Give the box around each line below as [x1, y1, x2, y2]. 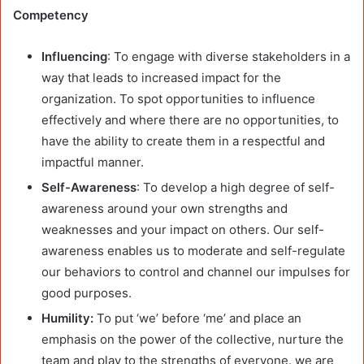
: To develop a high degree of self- [136, 179, 335, 195]
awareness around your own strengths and [41, 200, 288, 216]
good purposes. [41, 284, 132, 301]
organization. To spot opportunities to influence [41, 90, 315, 106]
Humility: [41, 310, 93, 326]
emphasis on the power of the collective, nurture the [41, 331, 344, 347]
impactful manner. [41, 154, 144, 170]
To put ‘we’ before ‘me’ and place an [93, 310, 301, 326]
